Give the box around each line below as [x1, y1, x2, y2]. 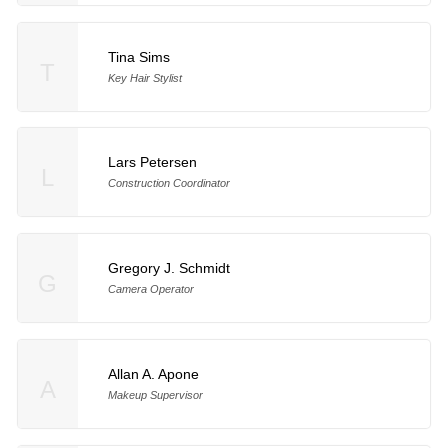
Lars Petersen [107, 154, 197, 171]
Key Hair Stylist [107, 71, 182, 84]
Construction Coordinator [107, 177, 230, 190]
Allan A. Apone [107, 366, 199, 383]
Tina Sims [107, 48, 170, 65]
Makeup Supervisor [107, 389, 203, 402]
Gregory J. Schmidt [107, 260, 230, 277]
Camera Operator [107, 283, 194, 296]
